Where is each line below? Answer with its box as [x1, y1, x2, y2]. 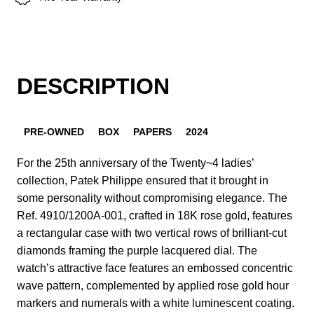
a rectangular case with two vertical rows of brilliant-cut [17, 226, 287, 239]
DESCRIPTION [17, 74, 170, 99]
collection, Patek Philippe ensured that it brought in [17, 174, 268, 186]
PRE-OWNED [24, 125, 84, 137]
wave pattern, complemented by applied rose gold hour [17, 279, 289, 292]
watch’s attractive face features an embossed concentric [17, 261, 293, 274]
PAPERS [133, 125, 172, 137]
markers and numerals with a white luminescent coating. [17, 296, 294, 309]
